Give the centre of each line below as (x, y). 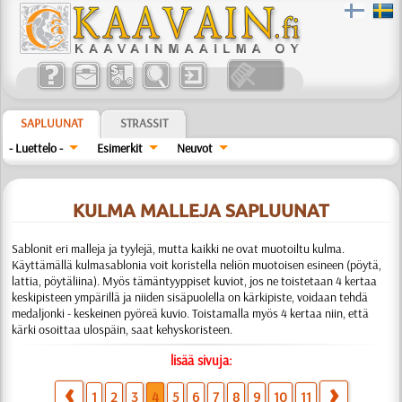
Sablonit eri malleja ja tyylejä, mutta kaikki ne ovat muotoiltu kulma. (179, 249)
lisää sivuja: (201, 360)
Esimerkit (120, 148)
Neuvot (194, 148)
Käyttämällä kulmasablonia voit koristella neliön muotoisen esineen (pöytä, (197, 265)
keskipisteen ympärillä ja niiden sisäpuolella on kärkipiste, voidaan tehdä (190, 297)
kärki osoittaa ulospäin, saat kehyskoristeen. (122, 329)
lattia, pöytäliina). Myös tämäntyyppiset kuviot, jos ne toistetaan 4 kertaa (195, 281)
